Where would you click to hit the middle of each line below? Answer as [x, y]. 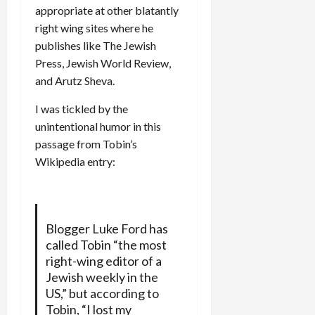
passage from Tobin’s [86, 143]
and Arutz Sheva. [75, 80]
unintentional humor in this [98, 126]
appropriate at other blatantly [107, 10]
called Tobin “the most [106, 244]
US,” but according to [102, 293]
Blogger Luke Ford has [107, 228]
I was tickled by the [82, 108]
